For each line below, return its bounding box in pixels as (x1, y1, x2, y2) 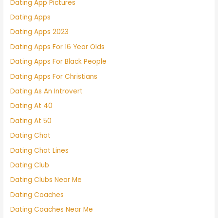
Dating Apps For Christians (10, 72, 98, 81)
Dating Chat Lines (10, 145, 69, 155)
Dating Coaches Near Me (10, 205, 93, 215)
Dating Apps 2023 (10, 27, 69, 37)
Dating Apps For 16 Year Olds (10, 42, 105, 52)
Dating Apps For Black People (10, 57, 107, 67)
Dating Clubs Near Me (10, 175, 82, 185)
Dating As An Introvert (10, 87, 83, 96)
